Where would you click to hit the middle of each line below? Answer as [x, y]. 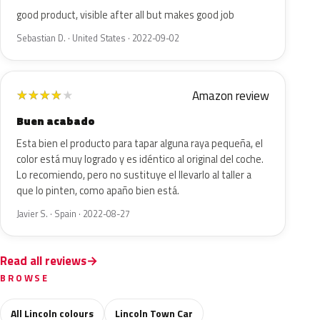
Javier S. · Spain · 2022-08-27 [73, 214]
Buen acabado [56, 121]
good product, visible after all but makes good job [125, 15]
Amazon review [231, 96]
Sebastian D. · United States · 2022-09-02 [98, 38]
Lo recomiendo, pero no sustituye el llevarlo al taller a [134, 175]
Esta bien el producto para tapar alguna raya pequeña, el [140, 144]
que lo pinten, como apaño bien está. [98, 191]
